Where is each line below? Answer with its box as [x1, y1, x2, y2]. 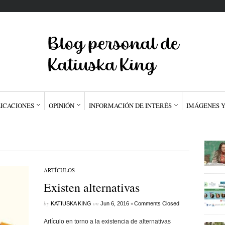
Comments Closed [134, 200, 179, 206]
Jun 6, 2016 [100, 200, 129, 206]
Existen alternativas [43, 179, 140, 195]
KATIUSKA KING [50, 200, 91, 206]
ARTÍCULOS [43, 166, 75, 174]
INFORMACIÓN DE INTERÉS [88, 101, 172, 110]
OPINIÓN [48, 101, 74, 110]
